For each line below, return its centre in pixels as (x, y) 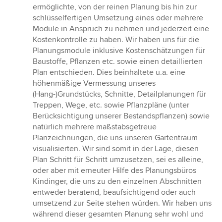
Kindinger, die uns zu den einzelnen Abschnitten (117, 182)
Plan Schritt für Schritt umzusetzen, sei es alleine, (118, 160)
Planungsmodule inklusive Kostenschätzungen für (119, 51)
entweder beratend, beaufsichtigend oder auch (114, 193)
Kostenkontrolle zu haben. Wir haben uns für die (116, 40)
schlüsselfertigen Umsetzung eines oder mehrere (118, 18)
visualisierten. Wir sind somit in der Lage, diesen (116, 149)
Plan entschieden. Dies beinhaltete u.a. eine (109, 73)
